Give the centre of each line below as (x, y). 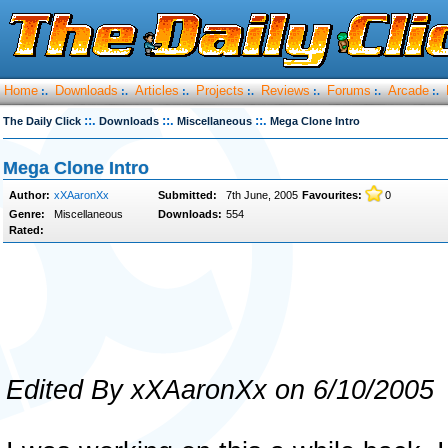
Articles (157, 90)
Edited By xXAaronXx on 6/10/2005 (220, 390)
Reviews (285, 90)
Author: (29, 195)
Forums (349, 90)
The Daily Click (42, 121)
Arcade (408, 90)
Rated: (26, 230)
